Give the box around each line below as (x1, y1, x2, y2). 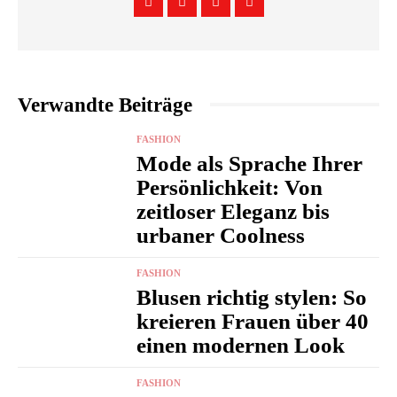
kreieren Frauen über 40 (136, 308, 370, 333)
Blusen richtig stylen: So (136, 284, 368, 309)
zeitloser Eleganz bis (136, 198, 331, 223)
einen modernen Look (136, 332, 346, 357)
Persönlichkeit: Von (136, 175, 323, 199)
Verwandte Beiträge (18, 93, 192, 116)
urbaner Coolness (136, 222, 306, 247)
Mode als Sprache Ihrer (136, 151, 363, 175)
